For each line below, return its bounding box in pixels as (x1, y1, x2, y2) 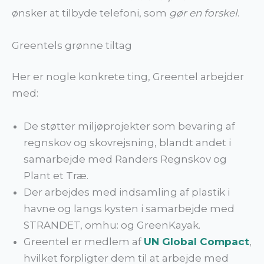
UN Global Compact (144, 235, 249, 247)
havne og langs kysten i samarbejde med (24, 202, 235, 214)
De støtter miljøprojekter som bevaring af (24, 120, 235, 132)
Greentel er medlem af (24, 235, 144, 247)
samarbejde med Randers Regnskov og (24, 153, 227, 165)
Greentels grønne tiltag (12, 39, 132, 51)
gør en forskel (169, 6, 237, 19)
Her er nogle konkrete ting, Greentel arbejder (12, 71, 244, 83)
